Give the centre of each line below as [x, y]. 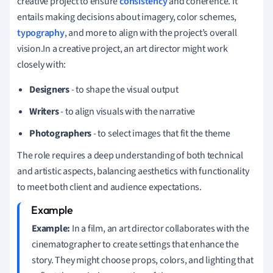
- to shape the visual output [124, 89]
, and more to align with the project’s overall [151, 33]
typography [41, 33]
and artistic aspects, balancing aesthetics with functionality [133, 171]
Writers [44, 111]
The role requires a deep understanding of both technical [130, 155]
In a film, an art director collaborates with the [160, 228]
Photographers [61, 133]
